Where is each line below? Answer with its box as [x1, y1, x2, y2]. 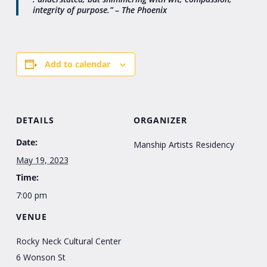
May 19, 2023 [15, 154, 69, 166]
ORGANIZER [133, 114, 187, 126]
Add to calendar [45, 58, 111, 70]
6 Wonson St [15, 251, 66, 263]
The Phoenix [122, 4, 167, 15]
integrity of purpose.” [33, 4, 113, 15]
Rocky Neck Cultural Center [15, 235, 121, 247]
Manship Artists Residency [133, 138, 234, 150]
